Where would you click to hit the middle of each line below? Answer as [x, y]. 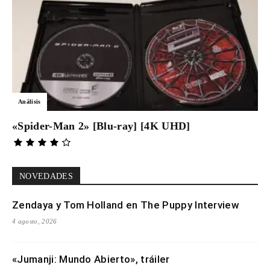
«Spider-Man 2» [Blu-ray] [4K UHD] [101, 126]
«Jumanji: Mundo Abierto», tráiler [91, 259]
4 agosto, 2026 [35, 221]
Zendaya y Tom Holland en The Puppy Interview [126, 205]
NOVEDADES [46, 176]
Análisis [30, 101]
